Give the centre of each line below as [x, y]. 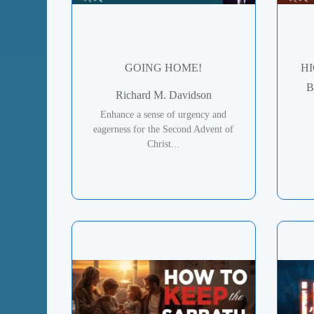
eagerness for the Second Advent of [164, 129]
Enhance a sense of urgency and [164, 114]
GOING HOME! [164, 67]
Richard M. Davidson [163, 95]
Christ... [164, 144]
